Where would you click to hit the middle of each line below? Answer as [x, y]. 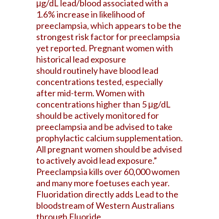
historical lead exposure [81, 59]
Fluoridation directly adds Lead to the [107, 194]
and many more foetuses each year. [103, 183]
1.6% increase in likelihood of [91, 14]
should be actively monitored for [98, 115]
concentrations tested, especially [99, 82]
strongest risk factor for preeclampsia [108, 37]
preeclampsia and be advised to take [104, 127]
